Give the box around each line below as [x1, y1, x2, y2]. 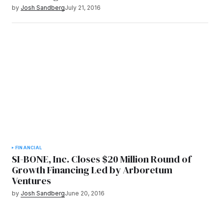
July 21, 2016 [65, 4, 101, 12]
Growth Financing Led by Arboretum [12, 163, 172, 177]
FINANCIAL [15, 145, 42, 151]
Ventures [12, 174, 51, 188]
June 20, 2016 [65, 190, 105, 197]
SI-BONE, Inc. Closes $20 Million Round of [12, 152, 191, 166]
